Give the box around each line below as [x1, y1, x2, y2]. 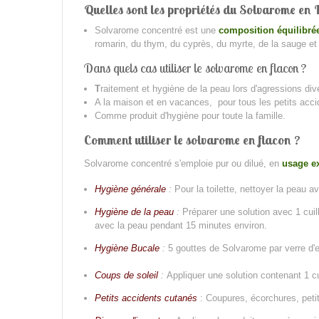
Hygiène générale [95, 184, 166, 194]
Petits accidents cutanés [95, 293, 197, 303]
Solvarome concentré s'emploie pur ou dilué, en [84, 158, 282, 169]
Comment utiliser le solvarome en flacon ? [84, 132, 300, 148]
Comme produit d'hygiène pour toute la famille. [95, 110, 286, 121]
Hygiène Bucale [95, 243, 159, 253]
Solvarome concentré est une [95, 25, 219, 36]
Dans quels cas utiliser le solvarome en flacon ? [84, 60, 306, 76]
